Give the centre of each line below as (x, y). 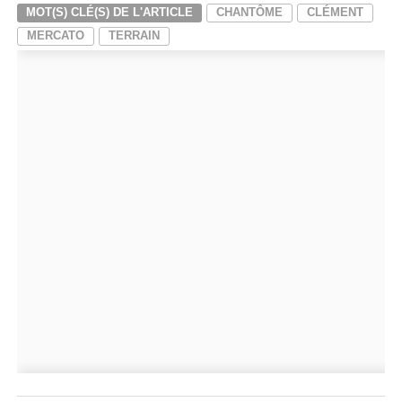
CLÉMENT (335, 12)
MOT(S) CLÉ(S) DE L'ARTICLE (109, 12)
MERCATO (55, 35)
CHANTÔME (249, 12)
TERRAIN (134, 35)
